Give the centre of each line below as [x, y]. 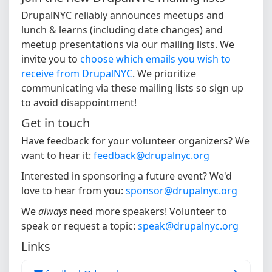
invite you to [51, 59]
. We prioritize [164, 74]
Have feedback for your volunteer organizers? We [135, 141]
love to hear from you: [73, 191]
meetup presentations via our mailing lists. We [128, 45]
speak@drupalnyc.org [188, 226]
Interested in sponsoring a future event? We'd [127, 176]
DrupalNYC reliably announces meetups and [123, 15]
